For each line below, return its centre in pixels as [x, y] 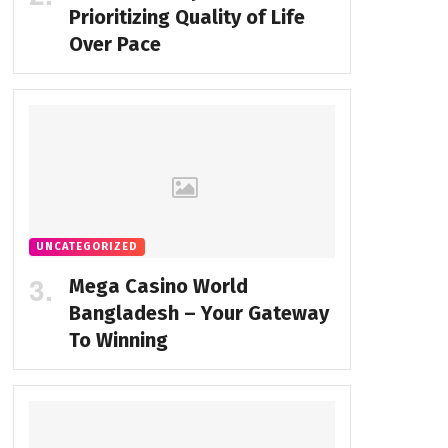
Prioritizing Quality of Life [186, 17]
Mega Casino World [158, 286]
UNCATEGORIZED [86, 247]
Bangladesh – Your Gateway [198, 313]
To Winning [118, 340]
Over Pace [114, 44]
